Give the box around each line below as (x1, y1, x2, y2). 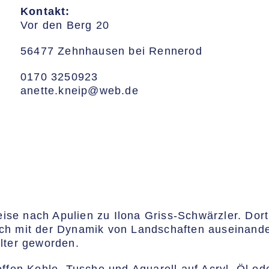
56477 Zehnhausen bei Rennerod (20, 45, 202, 57)
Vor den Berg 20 (20, 19, 109, 31)
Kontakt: (20, 5, 70, 17)
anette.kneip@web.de (20, 85, 139, 97)
